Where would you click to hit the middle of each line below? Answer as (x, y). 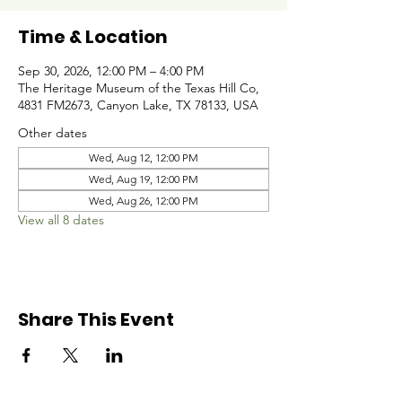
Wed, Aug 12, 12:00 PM (144, 157)
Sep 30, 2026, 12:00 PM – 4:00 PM (111, 71)
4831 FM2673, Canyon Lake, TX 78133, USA (138, 105)
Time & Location (93, 37)
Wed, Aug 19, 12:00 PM (144, 179)
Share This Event (96, 319)
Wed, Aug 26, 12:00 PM (144, 201)
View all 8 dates (61, 220)
